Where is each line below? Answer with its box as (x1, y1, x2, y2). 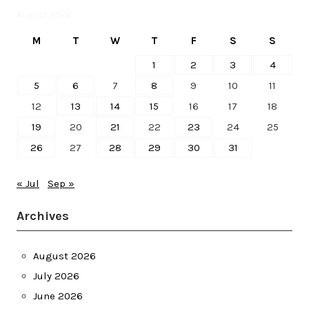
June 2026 (33, 289, 83, 302)
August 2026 (33, 249, 96, 262)
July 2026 (33, 269, 79, 282)
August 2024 (17, 8, 71, 21)
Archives (17, 208, 69, 223)
